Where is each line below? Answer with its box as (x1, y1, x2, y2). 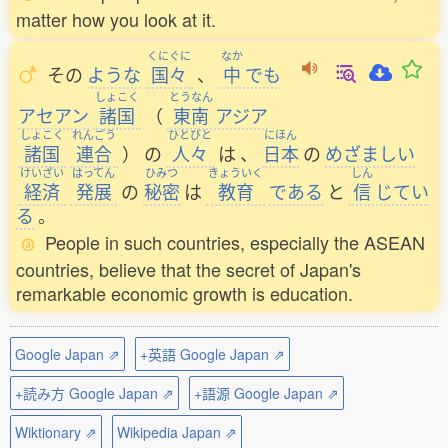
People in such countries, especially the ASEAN (45, 229, 425, 255)
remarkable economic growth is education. (16, 280, 353, 306)
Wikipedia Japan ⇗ (117, 422, 237, 442)
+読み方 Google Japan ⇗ (15, 383, 174, 403)
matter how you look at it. (16, 6, 216, 32)
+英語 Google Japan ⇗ (140, 344, 285, 364)
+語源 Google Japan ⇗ (194, 383, 339, 403)
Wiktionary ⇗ (15, 422, 97, 442)
